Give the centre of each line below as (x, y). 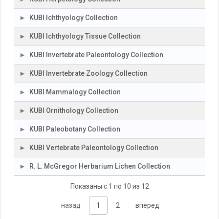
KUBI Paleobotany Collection (75, 129)
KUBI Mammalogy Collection (75, 92)
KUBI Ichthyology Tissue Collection (85, 36)
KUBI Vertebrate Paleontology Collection (94, 148)
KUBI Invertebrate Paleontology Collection (96, 55)
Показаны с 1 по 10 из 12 (109, 186)
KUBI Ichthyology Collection (74, 18)
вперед (147, 206)
